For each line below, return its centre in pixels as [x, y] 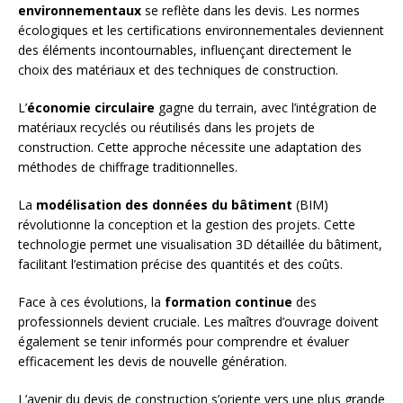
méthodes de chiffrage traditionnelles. [128, 167]
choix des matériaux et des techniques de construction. [178, 70]
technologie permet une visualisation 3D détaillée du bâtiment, [200, 245]
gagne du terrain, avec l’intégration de [266, 108]
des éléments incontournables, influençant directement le [185, 50]
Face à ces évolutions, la [91, 302]
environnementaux [80, 11]
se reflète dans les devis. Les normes [251, 11]
